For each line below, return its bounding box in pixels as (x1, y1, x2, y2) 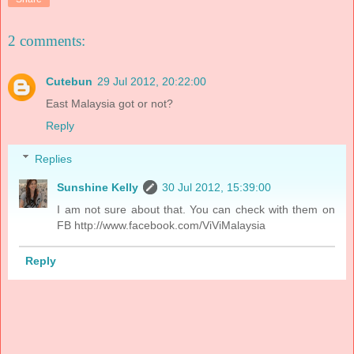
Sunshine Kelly (57, 180, 139, 194)
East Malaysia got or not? (46, 96, 173, 110)
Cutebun (46, 74, 92, 88)
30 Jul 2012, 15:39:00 (162, 180, 272, 194)
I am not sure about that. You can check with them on (57, 202, 335, 216)
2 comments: (8, 32, 85, 49)
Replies (35, 152, 73, 165)
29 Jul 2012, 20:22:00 (97, 74, 206, 88)
